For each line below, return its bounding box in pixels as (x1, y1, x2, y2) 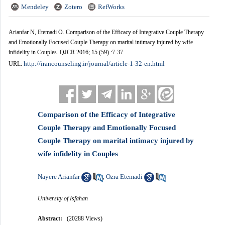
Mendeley (21, 3, 49, 11)
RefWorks (97, 3, 125, 11)
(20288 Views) (67, 214, 103, 222)
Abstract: (38, 214, 63, 222)
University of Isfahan (38, 194, 88, 202)
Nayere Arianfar (38, 172, 80, 180)
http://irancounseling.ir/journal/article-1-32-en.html (23, 59, 165, 67)
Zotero (64, 3, 82, 11)
